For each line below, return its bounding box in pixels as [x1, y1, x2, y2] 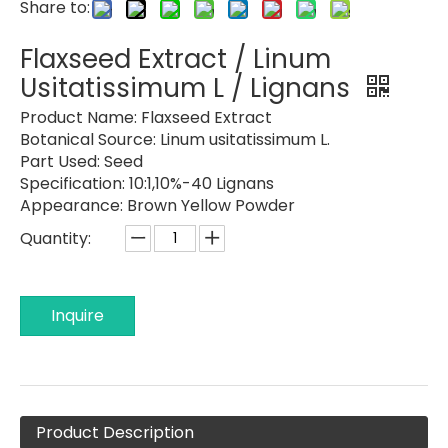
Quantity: [20, 226, 91, 250]
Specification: [20, 171, 129, 195]
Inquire [51, 303, 104, 327]
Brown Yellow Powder [127, 193, 295, 217]
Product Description [36, 420, 194, 444]
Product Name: [20, 105, 141, 129]
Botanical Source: [20, 127, 160, 151]
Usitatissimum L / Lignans [20, 69, 357, 106]
